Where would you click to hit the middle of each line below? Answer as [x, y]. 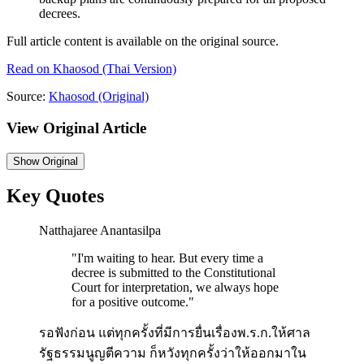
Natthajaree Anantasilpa [100, 231]
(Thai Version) [138, 69]
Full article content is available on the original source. [143, 41]
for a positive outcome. [130, 302]
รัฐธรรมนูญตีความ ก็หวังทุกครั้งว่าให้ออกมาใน [173, 353]
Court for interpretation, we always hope [175, 288]
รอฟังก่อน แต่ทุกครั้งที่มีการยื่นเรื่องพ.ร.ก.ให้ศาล [175, 333]
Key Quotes [55, 196]
